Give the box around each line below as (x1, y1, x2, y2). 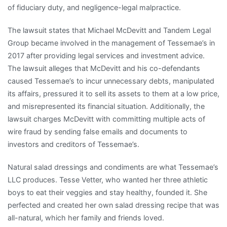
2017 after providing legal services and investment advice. (8, 51, 205, 60)
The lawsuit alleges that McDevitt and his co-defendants (8, 64, 200, 73)
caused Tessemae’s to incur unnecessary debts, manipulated (8, 77, 214, 86)
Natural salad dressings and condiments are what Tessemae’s (8, 163, 218, 172)
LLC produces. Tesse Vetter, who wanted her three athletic (8, 175, 208, 184)
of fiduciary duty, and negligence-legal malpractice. (8, 3, 181, 12)
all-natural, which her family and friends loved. (8, 213, 164, 222)
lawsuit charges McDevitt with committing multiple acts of (8, 115, 205, 124)
